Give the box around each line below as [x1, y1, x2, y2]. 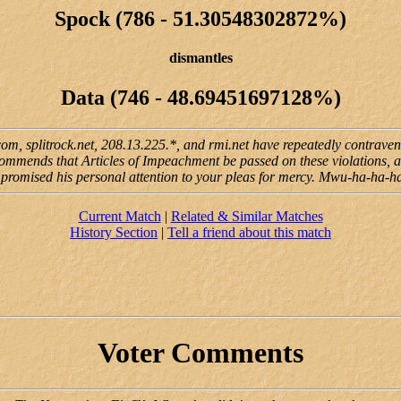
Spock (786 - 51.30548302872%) [55, 7, 346, 31]
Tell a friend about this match [167, 224, 331, 240]
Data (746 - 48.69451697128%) [60, 85, 341, 109]
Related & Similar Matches [170, 208, 323, 224]
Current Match [78, 208, 161, 224]
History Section [70, 224, 158, 240]
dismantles [168, 50, 233, 66]
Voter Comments [98, 337, 303, 370]
